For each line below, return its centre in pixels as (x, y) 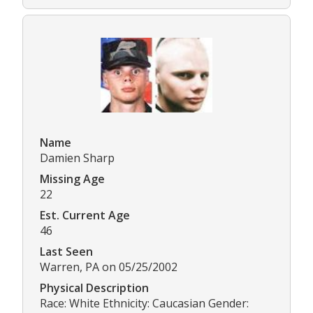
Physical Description (94, 287)
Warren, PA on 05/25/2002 (109, 267)
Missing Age (72, 179)
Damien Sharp (77, 158)
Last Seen (66, 251)
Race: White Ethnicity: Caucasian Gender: (144, 303)
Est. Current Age (85, 215)
